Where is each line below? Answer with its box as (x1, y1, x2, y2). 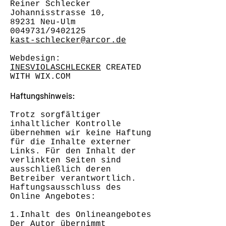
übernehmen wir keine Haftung (10, 129, 151, 138)
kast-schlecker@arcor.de (10, 36, 126, 45)
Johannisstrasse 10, (10, 9, 106, 18)
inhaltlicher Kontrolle (10, 120, 121, 129)
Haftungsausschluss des (10, 183, 121, 192)
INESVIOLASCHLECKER (10, 63, 101, 72)
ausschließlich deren (10, 165, 111, 174)
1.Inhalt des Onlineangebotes (10, 210, 151, 219)
